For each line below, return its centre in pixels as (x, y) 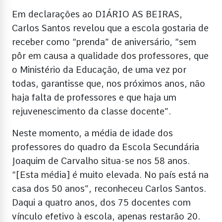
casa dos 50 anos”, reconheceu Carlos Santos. (109, 188)
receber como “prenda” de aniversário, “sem (104, 42)
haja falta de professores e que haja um (94, 97)
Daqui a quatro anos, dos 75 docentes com (101, 202)
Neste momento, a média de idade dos (92, 133)
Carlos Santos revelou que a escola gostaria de (110, 28)
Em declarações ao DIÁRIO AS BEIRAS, (97, 14)
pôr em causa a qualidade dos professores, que (110, 55)
